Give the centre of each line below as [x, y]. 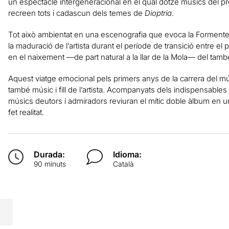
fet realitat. [26, 112]
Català [124, 164]
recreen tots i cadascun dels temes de [76, 13]
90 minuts [50, 164]
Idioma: [128, 154]
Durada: [49, 154]
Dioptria [158, 13]
